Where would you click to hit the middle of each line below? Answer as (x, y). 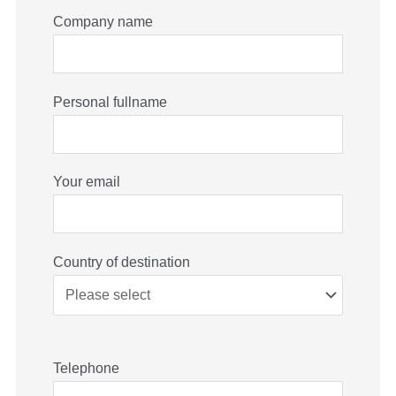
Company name (103, 21)
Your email (87, 182)
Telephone (86, 369)
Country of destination (122, 262)
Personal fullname (110, 102)
